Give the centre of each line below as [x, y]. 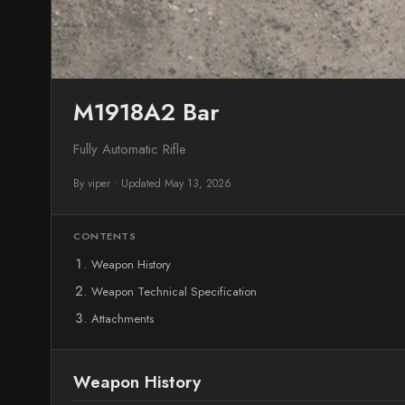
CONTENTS [104, 236]
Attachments [122, 319]
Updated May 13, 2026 [176, 184]
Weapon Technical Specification [174, 292]
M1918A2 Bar [146, 112]
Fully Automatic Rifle [130, 149]
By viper [92, 184]
